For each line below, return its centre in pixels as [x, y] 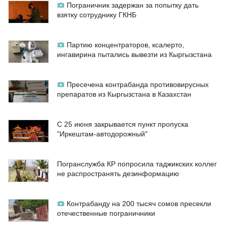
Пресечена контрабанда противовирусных [138, 85]
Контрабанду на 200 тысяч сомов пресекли [139, 204]
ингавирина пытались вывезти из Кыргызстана [134, 55]
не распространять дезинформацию [118, 174]
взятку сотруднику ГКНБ [97, 15]
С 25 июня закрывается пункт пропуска [123, 124]
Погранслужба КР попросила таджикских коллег [137, 164]
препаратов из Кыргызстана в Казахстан [124, 94]
